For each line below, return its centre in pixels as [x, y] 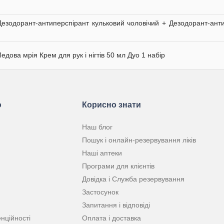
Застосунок [100, 192]
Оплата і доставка [111, 218]
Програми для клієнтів [118, 166]
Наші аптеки [102, 153]
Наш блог [97, 127]
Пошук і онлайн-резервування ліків [139, 140]
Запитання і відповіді [116, 205]
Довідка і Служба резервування [133, 179]
